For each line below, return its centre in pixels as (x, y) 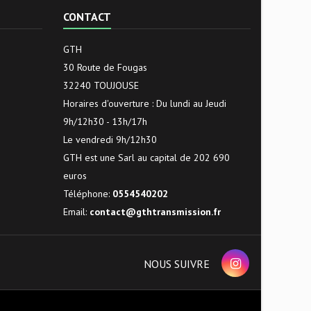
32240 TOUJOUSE (101, 86)
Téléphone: (88, 194)
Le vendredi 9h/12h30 (110, 140)
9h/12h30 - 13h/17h (105, 122)
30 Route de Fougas (105, 68)
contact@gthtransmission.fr (155, 212)
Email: (76, 212)
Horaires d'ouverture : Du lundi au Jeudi (145, 104)
